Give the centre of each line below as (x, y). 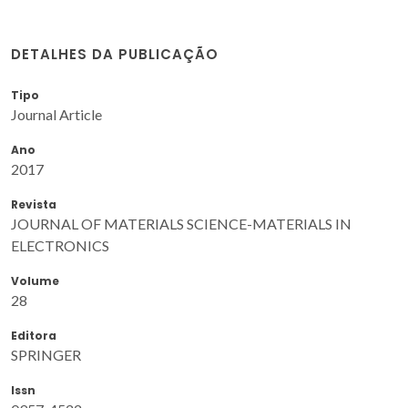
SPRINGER (46, 354)
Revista (34, 204)
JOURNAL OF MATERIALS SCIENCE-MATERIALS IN (181, 223)
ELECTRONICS (60, 245)
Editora (34, 335)
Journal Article (56, 114)
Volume (35, 280)
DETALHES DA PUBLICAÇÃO (115, 54)
